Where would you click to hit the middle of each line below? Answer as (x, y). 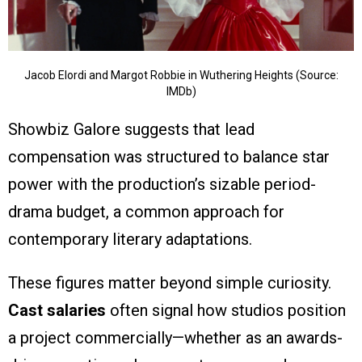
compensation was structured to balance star (169, 157)
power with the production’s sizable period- (162, 185)
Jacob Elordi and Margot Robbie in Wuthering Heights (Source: (181, 76)
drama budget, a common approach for (146, 212)
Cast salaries (57, 311)
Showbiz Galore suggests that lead (131, 130)
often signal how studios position (226, 311)
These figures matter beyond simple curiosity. (170, 283)
